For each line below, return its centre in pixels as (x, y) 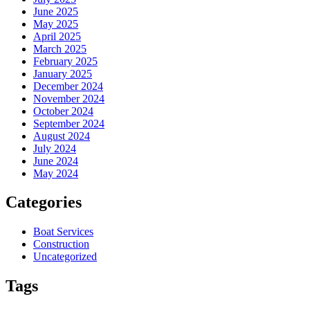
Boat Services (63, 232)
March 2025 (60, 48)
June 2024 (56, 161)
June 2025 (56, 11)
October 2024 (63, 111)
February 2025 (65, 61)
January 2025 (63, 73)
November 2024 (69, 98)
